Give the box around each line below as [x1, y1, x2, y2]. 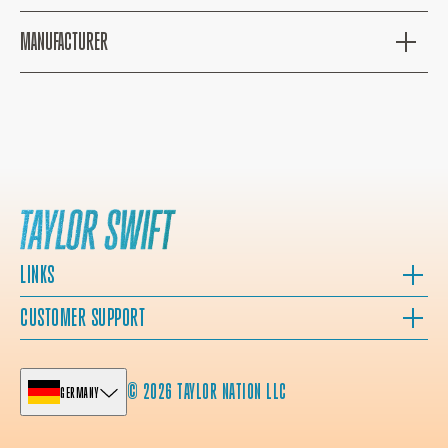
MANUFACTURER [20, 27, 108, 56]
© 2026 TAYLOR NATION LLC [126, 379, 287, 404]
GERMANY [60, 383, 99, 401]
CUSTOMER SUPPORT [20, 305, 146, 331]
